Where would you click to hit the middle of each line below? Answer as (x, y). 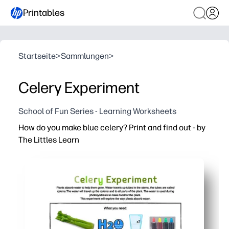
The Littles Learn (49, 140)
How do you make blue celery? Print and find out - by (112, 128)
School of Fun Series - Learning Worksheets (97, 111)
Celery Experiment (79, 88)
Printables (44, 13)
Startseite (37, 56)
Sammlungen (85, 56)
